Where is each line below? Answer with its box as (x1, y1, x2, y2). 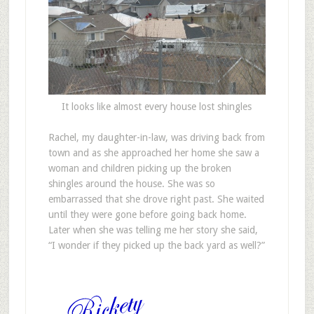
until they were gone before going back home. (48, 209, 247, 221)
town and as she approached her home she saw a (48, 147, 259, 159)
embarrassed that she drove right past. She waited (48, 193, 264, 205)
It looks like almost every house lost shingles (62, 101, 252, 113)
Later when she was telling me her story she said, (48, 224, 258, 236)
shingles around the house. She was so (48, 178, 215, 190)
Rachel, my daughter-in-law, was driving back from (48, 132, 265, 144)
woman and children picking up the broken (48, 163, 231, 175)
